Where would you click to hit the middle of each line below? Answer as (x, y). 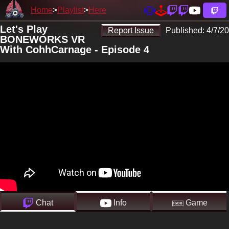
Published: (186, 30)
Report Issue (131, 30)
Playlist (71, 10)
